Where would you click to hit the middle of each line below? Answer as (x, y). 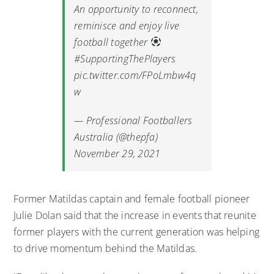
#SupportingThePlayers (125, 58)
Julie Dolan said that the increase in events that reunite (135, 215)
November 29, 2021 (117, 153)
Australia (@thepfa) (116, 137)
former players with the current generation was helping (137, 231)
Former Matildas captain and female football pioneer (132, 198)
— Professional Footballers (133, 120)
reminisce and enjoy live (127, 25)
